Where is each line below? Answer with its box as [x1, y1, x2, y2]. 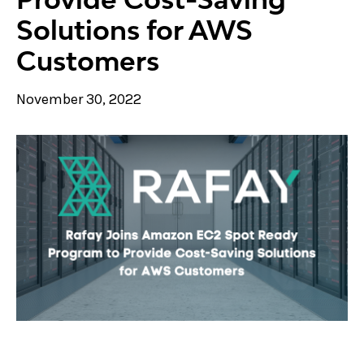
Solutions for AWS [16, 14, 253, 45]
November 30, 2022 [16, 89, 141, 108]
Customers [16, 45, 159, 76]
